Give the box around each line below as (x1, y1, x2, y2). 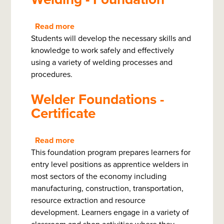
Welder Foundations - (31, 89, 164, 110)
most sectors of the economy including (31, 170, 166, 182)
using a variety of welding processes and (31, 56, 172, 68)
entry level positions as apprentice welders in (31, 158, 188, 170)
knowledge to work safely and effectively (31, 44, 174, 56)
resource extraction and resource (31, 194, 145, 206)
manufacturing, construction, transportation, (31, 182, 183, 194)
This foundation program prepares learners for (31, 146, 190, 158)
